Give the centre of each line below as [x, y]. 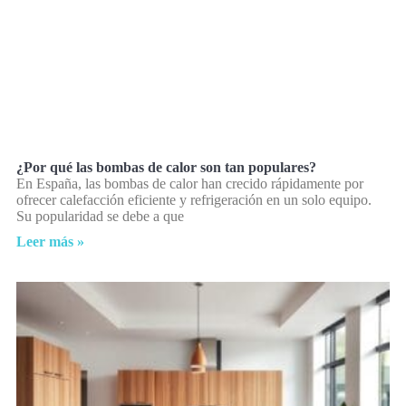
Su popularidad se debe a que [100, 217]
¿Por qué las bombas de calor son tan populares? [166, 168]
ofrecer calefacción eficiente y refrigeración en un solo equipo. [194, 200]
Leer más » [50, 242]
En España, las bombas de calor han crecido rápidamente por [190, 184]
